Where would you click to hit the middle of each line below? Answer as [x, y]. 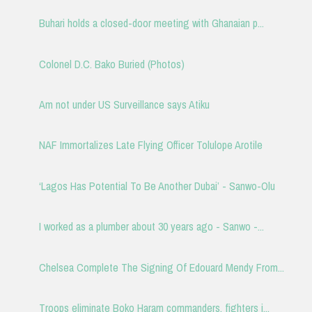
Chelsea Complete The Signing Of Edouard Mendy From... [161, 267]
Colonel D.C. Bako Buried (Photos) [111, 64]
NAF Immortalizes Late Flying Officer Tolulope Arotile [150, 145]
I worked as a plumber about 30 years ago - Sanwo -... [151, 227]
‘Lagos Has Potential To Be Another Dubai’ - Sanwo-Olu [157, 186]
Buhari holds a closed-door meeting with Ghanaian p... [151, 23]
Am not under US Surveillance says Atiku [124, 105]
